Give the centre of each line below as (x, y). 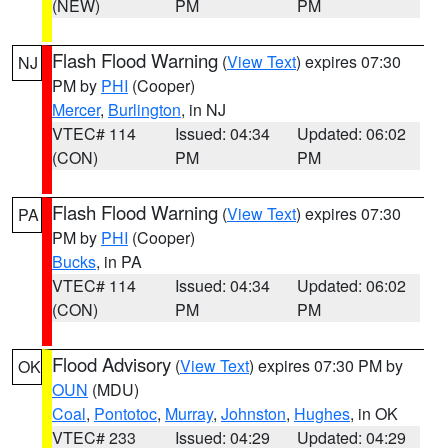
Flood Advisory (111, 364)
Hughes (322, 413)
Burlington (144, 109)
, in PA (119, 261)
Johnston (253, 413)
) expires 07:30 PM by (326, 365)
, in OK (374, 413)
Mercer (76, 109)
